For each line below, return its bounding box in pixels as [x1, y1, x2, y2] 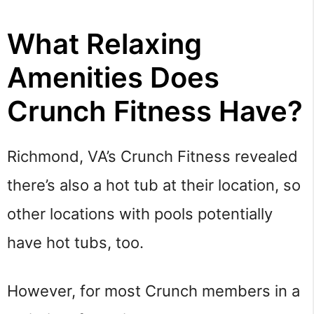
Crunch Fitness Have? [7, 93, 303, 128]
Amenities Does [7, 60, 219, 95]
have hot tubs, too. [7, 233, 148, 252]
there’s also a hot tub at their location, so [7, 175, 301, 194]
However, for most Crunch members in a [7, 282, 300, 301]
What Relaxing [7, 26, 202, 61]
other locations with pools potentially [7, 204, 273, 223]
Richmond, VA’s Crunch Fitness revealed [7, 146, 298, 165]
